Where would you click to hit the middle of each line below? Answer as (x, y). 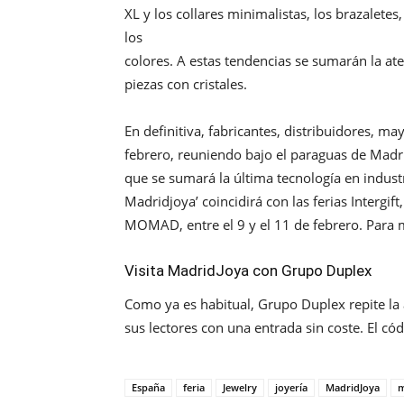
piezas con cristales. (186, 84)
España (148, 388)
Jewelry (240, 388)
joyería (291, 388)
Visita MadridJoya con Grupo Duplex (250, 271)
